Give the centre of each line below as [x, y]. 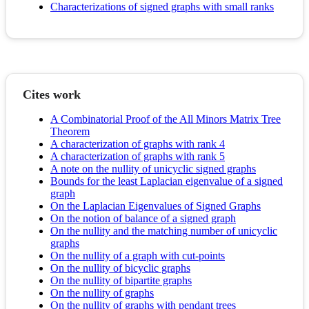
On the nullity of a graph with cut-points [138, 256]
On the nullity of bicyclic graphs [120, 268]
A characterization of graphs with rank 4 [138, 144]
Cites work [52, 95]
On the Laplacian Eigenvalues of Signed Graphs [156, 206]
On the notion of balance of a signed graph [143, 219]
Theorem [70, 132]
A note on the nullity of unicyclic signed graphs [153, 169]
